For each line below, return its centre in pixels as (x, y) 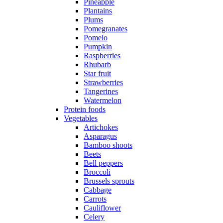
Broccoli (97, 172)
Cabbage (98, 190)
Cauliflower (102, 208)
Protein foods (85, 110)
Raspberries (102, 56)
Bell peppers (103, 163)
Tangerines (101, 92)
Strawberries (103, 83)
